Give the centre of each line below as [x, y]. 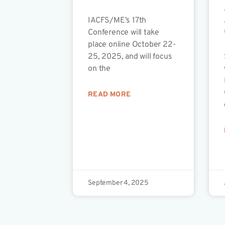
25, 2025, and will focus [130, 57]
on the [99, 69]
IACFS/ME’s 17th [117, 21]
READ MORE [109, 95]
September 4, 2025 [118, 183]
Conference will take [124, 33]
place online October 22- [132, 45]
